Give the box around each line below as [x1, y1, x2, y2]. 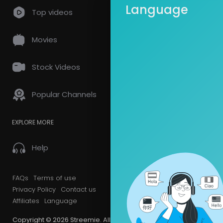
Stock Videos [32, 62, 80, 72]
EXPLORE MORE [12, 118, 54, 126]
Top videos [32, 7, 73, 17]
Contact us [61, 185, 96, 194]
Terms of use [33, 173, 76, 183]
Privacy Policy [12, 185, 56, 194]
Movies [32, 34, 57, 45]
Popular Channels [32, 89, 97, 100]
